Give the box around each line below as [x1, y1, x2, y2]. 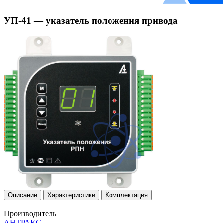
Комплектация [105, 191, 148, 199]
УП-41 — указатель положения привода [4, 15, 178, 26]
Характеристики [47, 191, 95, 199]
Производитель [4, 209, 56, 218]
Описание [8, 191, 37, 199]
